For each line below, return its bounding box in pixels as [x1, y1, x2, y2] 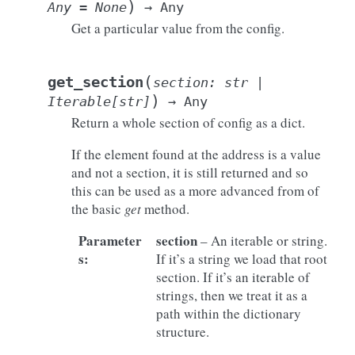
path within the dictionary [155, 304, 301, 323]
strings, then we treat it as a [155, 286, 307, 304]
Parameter [78, 231, 142, 250]
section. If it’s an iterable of [155, 268, 310, 286]
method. [141, 200, 189, 218]
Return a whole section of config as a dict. [71, 113, 305, 132]
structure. [155, 323, 209, 341]
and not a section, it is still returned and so [71, 163, 308, 181]
